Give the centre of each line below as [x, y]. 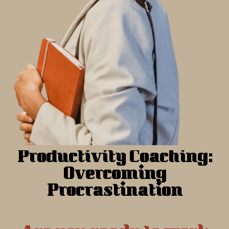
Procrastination [114, 192]
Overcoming [114, 175]
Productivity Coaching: [114, 158]
